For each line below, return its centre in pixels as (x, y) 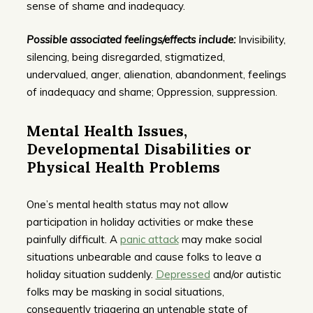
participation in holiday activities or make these (140, 221)
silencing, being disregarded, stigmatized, (125, 57)
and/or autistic (245, 274)
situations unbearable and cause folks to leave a (144, 256)
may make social (220, 239)
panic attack (149, 239)
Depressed (183, 274)
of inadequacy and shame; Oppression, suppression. (152, 92)
